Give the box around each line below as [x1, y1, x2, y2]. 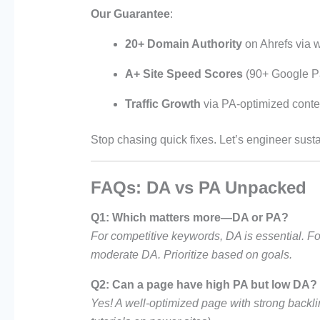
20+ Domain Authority [124, 38, 242, 51]
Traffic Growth [124, 98, 201, 111]
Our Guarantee [90, 8, 170, 21]
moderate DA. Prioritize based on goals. [90, 249, 292, 261]
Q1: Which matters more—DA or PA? [90, 211, 289, 224]
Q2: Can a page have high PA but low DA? [90, 279, 317, 291]
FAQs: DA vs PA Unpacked [90, 178, 306, 198]
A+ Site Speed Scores [124, 68, 243, 81]
